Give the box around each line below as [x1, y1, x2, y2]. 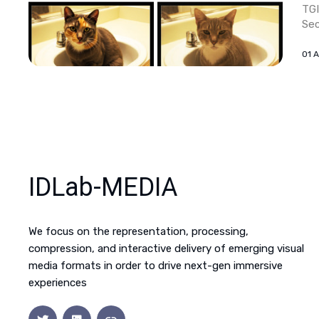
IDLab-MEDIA [28, 172, 177, 203]
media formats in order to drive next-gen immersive [28, 259, 283, 273]
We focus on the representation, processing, [28, 225, 249, 239]
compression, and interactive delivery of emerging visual [28, 242, 304, 256]
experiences [28, 276, 87, 290]
